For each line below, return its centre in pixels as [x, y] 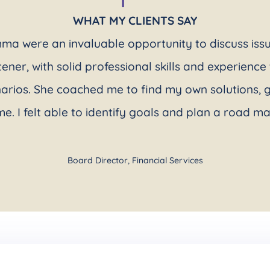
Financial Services [167, 160]
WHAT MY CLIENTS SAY [135, 20]
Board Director [97, 160]
